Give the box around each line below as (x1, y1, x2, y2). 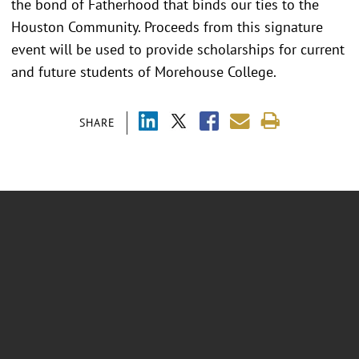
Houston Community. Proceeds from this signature (11, 17, 323, 36)
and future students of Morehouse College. (11, 62, 280, 81)
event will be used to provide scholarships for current (11, 39, 345, 58)
